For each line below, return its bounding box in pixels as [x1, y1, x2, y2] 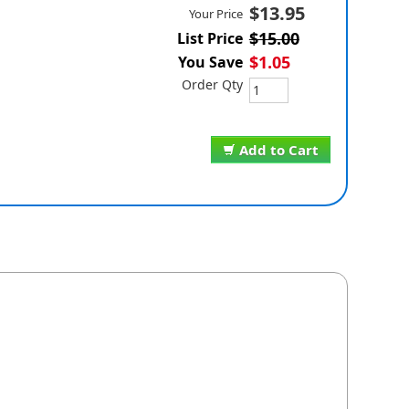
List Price [176, 28, 243, 49]
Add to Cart [238, 141, 319, 160]
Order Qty [181, 76, 243, 94]
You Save [177, 52, 243, 73]
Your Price [188, 5, 243, 23]
